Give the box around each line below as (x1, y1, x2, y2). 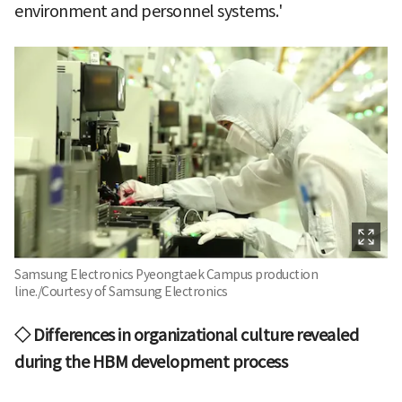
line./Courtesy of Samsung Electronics (14, 283, 228, 300)
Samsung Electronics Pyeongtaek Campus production (14, 266, 318, 283)
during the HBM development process (14, 351, 287, 372)
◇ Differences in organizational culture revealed (14, 324, 358, 345)
